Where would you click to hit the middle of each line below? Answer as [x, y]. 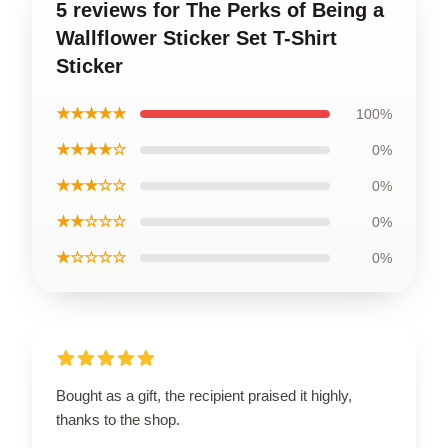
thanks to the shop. [118, 419]
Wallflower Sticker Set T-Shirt [196, 37]
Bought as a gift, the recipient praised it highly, [204, 395]
